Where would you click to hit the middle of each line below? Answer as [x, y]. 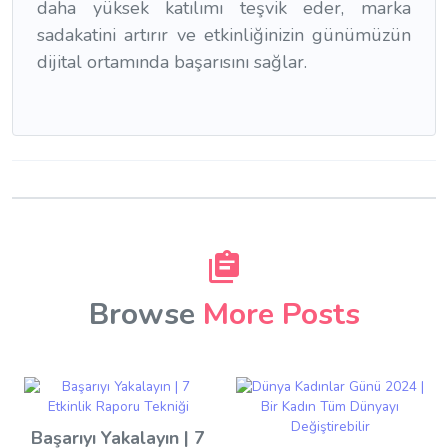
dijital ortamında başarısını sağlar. [172, 61]
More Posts [281, 314]
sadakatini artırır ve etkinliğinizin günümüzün [224, 34]
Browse [145, 314]
